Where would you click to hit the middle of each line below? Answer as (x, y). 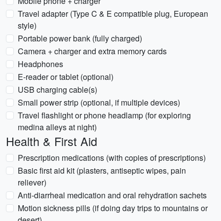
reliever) (32, 182)
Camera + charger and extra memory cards (92, 51)
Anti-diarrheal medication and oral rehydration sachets (112, 195)
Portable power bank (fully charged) (80, 38)
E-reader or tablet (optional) (66, 77)
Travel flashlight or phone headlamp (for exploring (104, 115)
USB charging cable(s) (57, 90)
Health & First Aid (52, 141)
